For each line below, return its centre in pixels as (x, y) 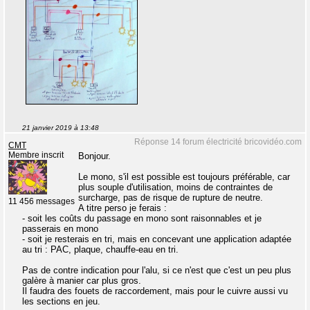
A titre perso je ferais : (122, 208)
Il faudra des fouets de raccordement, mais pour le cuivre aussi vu (155, 291)
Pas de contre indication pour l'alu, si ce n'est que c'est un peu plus (157, 270)
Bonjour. (94, 156)
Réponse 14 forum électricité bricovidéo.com (218, 142)
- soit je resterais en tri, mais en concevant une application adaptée (157, 239)
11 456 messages (42, 201)
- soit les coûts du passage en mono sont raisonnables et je (142, 218)
